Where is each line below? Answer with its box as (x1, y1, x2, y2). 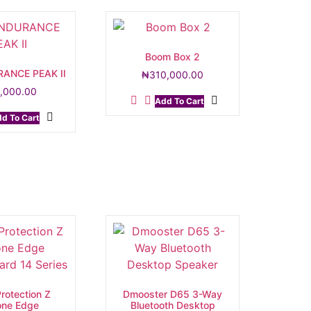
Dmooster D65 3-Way (123, 288, 223, 301)
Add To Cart (154, 96, 204, 107)
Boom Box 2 (145, 51, 201, 63)
